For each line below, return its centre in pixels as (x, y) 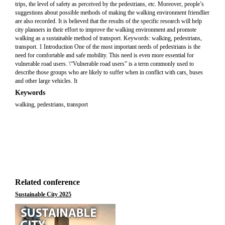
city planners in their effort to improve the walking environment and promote (106, 30)
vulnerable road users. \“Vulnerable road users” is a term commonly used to (104, 64)
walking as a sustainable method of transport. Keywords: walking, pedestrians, (108, 38)
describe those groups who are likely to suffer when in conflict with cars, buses (109, 72)
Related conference (47, 182)
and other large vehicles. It (46, 81)
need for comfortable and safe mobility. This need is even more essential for (104, 55)
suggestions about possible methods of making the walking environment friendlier (112, 13)
